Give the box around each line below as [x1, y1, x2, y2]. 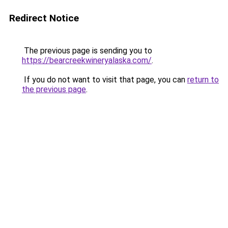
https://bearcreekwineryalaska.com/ [22, 55, 152, 65]
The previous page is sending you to [22, 46, 152, 55]
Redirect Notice [9, 12, 79, 24]
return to [187, 75, 219, 84]
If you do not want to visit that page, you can [22, 75, 187, 84]
